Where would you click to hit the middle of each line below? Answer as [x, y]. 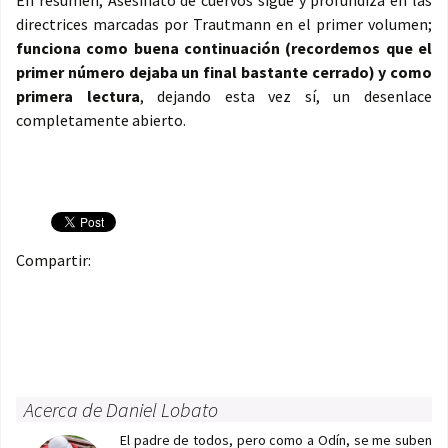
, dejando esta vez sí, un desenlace [286, 96]
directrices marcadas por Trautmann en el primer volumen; [224, 24]
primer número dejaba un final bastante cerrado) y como [224, 72]
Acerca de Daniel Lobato [121, 410]
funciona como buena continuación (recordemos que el [224, 48]
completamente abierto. [101, 120]
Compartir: [53, 260]
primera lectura [78, 96]
